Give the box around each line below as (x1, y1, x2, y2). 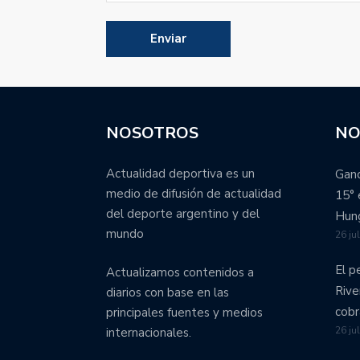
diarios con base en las (106, 284, 229, 301)
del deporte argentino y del (106, 206, 260, 223)
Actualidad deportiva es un (106, 166, 255, 182)
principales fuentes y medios (106, 304, 263, 321)
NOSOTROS (106, 122, 198, 145)
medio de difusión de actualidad (106, 186, 281, 202)
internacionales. (106, 324, 191, 341)
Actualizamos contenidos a (106, 264, 254, 280)
